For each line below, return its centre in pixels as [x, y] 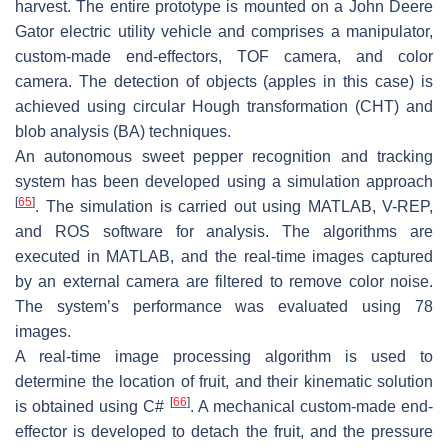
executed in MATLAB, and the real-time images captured [224, 256]
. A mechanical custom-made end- [311, 406]
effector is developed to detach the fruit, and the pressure [224, 431]
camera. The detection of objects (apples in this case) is [224, 81]
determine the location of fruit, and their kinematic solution [224, 381]
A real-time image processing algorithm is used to [224, 356]
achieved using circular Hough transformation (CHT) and [224, 106]
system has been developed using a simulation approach [224, 181]
